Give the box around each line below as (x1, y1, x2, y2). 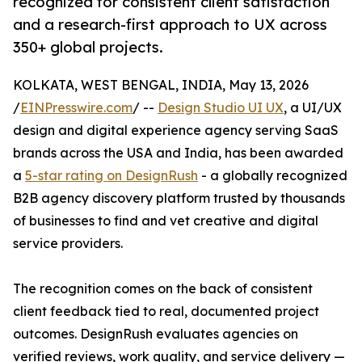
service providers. (13, 235, 123, 252)
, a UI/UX (284, 99, 342, 116)
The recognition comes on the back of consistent (13, 280, 313, 297)
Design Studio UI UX (158, 99, 284, 116)
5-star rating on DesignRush (25, 167, 198, 184)
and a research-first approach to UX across (13, 15, 327, 34)
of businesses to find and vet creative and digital (13, 213, 318, 229)
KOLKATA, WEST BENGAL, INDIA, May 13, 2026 (13, 77, 309, 94)
